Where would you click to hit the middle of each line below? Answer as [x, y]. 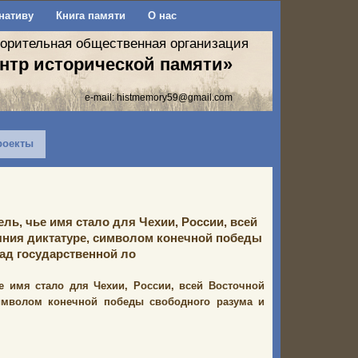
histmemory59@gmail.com [175, 97]
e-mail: [101, 97]
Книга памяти [90, 16]
